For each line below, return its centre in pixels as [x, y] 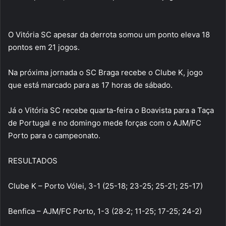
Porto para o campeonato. [54, 135]
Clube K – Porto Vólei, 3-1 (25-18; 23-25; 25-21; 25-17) [105, 186]
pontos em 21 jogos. [44, 47]
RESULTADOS [33, 160]
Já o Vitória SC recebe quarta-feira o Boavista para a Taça [111, 110]
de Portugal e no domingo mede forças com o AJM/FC [105, 123]
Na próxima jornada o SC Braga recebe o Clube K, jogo [105, 72]
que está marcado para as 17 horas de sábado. [90, 85]
